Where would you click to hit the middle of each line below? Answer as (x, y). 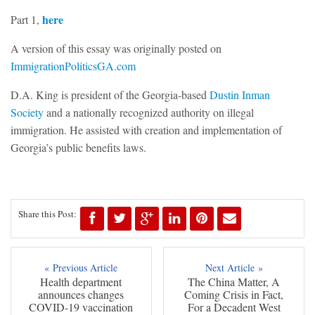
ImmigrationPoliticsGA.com (73, 65)
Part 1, (26, 19)
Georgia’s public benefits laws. (78, 147)
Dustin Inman (240, 94)
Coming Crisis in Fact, (234, 294)
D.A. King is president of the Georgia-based (110, 94)
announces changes (81, 294)
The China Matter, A (234, 281)
